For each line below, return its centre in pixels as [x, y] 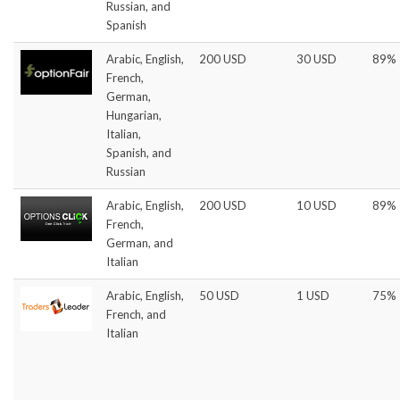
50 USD [219, 295]
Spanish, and [139, 152]
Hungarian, [134, 115]
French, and [136, 314]
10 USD [317, 205]
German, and [140, 242]
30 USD [317, 58]
